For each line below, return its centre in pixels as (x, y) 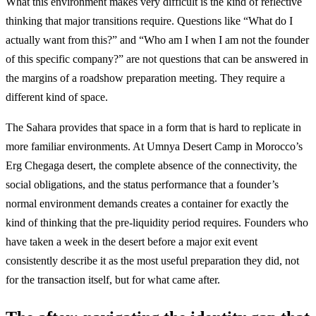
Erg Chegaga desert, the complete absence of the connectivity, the (151, 165)
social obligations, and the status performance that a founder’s (142, 184)
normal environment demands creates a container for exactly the (147, 203)
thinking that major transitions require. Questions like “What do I (149, 20)
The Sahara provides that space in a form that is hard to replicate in (153, 127)
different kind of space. (57, 97)
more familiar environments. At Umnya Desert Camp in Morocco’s (154, 146)
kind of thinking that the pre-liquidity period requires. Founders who (157, 222)
